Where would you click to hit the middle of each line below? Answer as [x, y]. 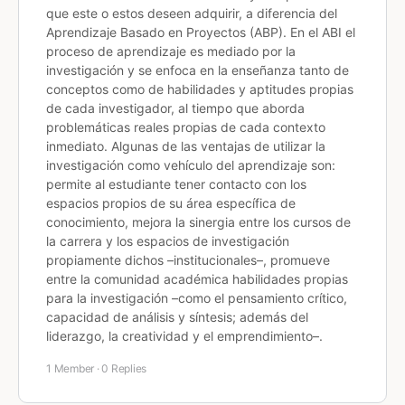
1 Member [71, 368]
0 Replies [124, 368]
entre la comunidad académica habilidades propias [197, 279]
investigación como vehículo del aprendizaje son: [191, 165]
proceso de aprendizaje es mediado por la [171, 51]
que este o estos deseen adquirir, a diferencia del [192, 13]
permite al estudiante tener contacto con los [176, 184]
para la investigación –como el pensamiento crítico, [197, 298]
